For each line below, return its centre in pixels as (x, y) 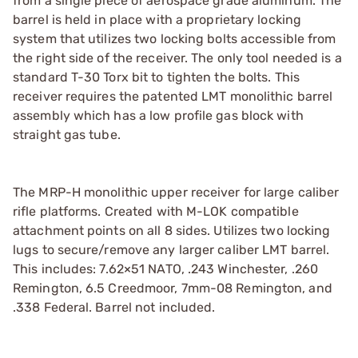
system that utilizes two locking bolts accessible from (175, 38)
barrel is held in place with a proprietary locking (157, 19)
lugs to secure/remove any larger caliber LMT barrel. (171, 249)
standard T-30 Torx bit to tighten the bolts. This (156, 77)
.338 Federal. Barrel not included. (114, 307)
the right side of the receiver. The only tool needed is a (177, 58)
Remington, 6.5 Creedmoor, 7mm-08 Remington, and (173, 288)
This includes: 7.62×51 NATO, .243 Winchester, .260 (166, 268)
